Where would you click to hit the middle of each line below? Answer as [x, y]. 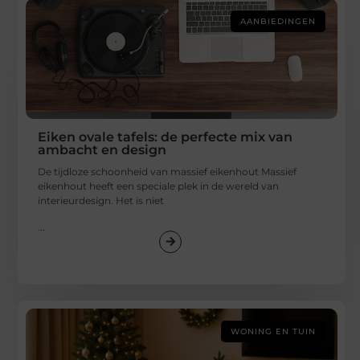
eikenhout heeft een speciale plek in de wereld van [159, 186]
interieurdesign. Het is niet [101, 201]
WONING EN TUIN [274, 331]
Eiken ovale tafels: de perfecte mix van [166, 137]
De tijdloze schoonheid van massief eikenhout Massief [168, 172]
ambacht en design [102, 150]
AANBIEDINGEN [278, 22]
